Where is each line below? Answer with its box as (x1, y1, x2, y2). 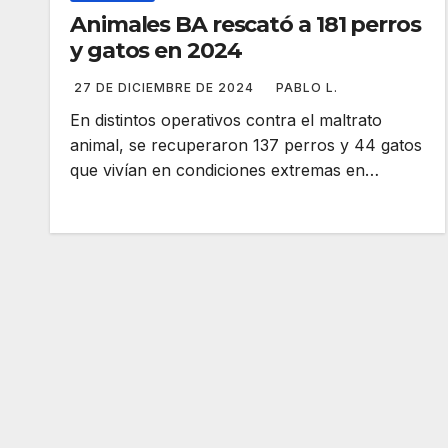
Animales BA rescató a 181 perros (70, 11, 421, 38)
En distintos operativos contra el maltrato (70, 110, 382, 130)
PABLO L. (276, 80, 338, 95)
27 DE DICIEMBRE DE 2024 (74, 80, 258, 95)
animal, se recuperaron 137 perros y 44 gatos (70, 135, 422, 155)
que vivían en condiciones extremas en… (70, 160, 379, 180)
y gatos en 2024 (70, 37, 242, 64)
